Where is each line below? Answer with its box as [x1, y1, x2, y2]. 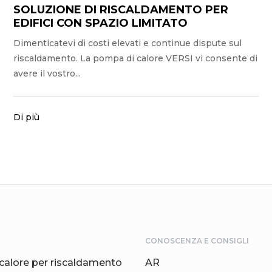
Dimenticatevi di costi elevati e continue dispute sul [13, 37, 242, 49]
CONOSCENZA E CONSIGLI [145, 236, 249, 245]
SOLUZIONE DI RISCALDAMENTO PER [13, 2, 229, 16]
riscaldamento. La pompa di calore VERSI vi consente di [13, 52, 258, 64]
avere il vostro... [13, 67, 81, 79]
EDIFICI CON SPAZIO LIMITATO [13, 16, 188, 30]
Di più [13, 111, 40, 123]
